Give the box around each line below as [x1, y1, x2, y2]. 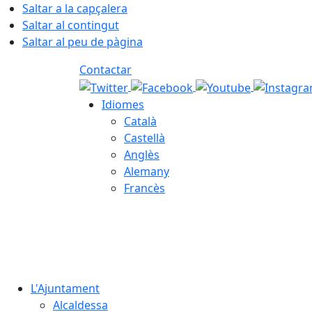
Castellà [124, 130, 165, 146]
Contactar [79, 62, 132, 77]
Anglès [124, 146, 159, 162]
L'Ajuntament [31, 280, 100, 296]
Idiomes [102, 96, 144, 112]
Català [124, 113, 157, 129]
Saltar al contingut [22, 17, 119, 33]
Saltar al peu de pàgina [22, 34, 143, 49]
